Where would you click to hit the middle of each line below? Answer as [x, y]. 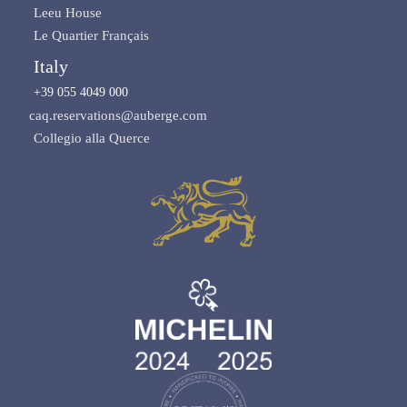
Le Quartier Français [92, 36]
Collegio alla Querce [92, 139]
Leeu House [68, 13]
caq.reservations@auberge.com [119, 116]
